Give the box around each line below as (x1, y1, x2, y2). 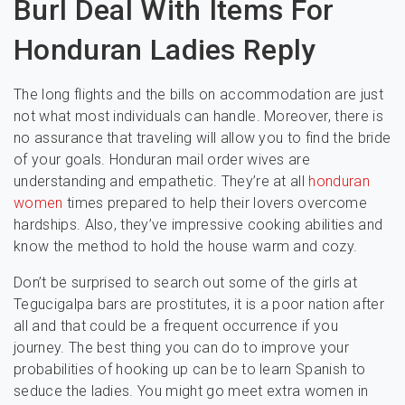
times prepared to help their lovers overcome (62, 194, 368, 212)
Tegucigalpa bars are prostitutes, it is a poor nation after (14, 296, 384, 313)
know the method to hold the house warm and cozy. (14, 238, 358, 255)
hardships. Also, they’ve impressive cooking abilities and (14, 216, 383, 233)
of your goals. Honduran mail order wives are (14, 151, 311, 168)
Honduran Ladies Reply (14, 33, 316, 67)
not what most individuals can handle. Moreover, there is (14, 108, 383, 125)
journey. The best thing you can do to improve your (14, 339, 350, 356)
